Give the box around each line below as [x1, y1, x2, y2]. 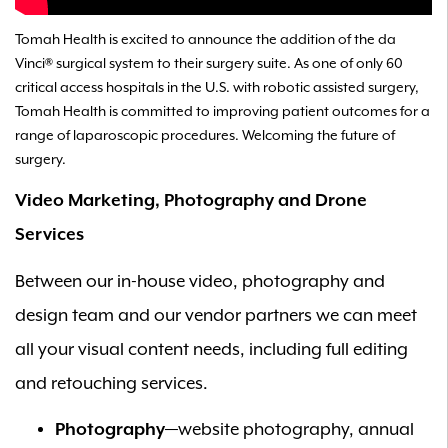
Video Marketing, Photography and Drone [15, 191, 367, 211]
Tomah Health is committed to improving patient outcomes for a [15, 103, 430, 120]
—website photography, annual [165, 420, 414, 440]
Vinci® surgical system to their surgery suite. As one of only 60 [15, 55, 403, 72]
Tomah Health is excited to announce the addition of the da [15, 31, 396, 48]
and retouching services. [15, 373, 208, 394]
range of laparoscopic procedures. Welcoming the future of [15, 127, 395, 144]
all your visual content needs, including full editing [15, 339, 408, 360]
